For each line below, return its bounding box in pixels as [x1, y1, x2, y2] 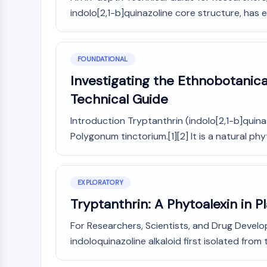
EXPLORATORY [77, 178, 124, 187]
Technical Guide [70, 91, 168, 108]
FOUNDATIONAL [77, 55, 128, 63]
